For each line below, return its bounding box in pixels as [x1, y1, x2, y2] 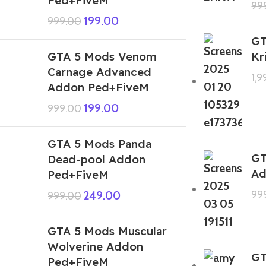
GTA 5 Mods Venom [47, 49, 157, 64]
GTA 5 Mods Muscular [47, 223, 167, 238]
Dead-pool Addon [47, 151, 145, 166]
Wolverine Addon [47, 239, 143, 254]
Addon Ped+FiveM [47, 80, 149, 94]
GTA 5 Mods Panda [47, 136, 151, 151]
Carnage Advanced [47, 64, 151, 79]
